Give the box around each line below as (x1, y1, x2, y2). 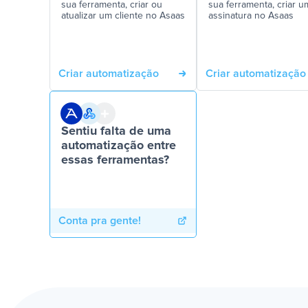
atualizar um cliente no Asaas (61, 11, 185, 21)
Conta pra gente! (58, 215, 141, 226)
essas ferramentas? (61, 154, 169, 166)
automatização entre (61, 140, 176, 152)
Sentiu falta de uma (61, 125, 171, 137)
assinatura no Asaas (208, 11, 294, 21)
